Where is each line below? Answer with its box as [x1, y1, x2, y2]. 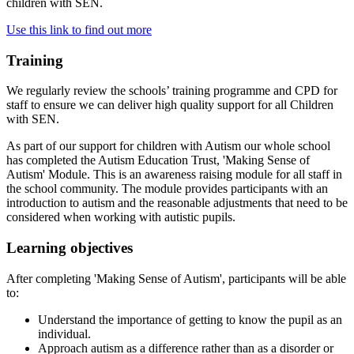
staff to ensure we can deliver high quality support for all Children [6, 98, 333, 112]
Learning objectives [6, 239, 133, 257]
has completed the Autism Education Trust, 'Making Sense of [6, 153, 310, 168]
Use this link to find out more [6, 22, 152, 36]
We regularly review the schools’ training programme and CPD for [6, 84, 337, 98]
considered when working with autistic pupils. [6, 210, 239, 224]
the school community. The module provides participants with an [6, 182, 328, 196]
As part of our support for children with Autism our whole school [6, 139, 330, 153]
